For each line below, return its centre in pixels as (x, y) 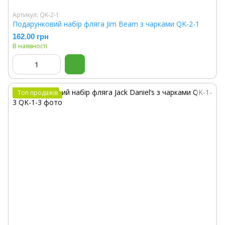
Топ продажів (38, 93)
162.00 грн (31, 36)
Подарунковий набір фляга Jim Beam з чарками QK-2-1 (106, 24)
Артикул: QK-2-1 (36, 15)
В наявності (30, 46)
